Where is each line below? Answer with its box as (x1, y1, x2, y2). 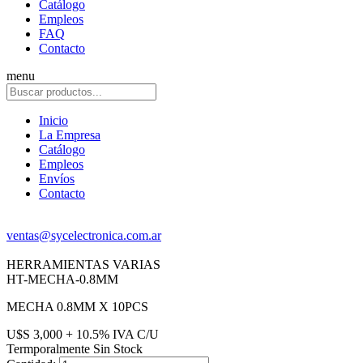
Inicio (39, 113, 68, 127)
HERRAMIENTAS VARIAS (6, 258, 160, 271)
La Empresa (39, 128, 100, 142)
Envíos (39, 172, 75, 186)
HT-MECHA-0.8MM (6, 272, 118, 286)
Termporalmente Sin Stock (6, 342, 143, 356)
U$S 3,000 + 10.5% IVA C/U (6, 327, 159, 341)
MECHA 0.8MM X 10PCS (6, 300, 148, 314)
